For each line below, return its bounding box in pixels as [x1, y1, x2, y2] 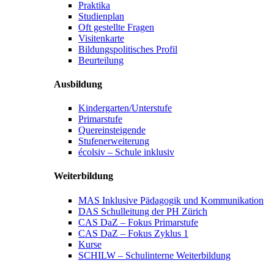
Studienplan [78, 10, 124, 21]
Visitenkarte [78, 32, 124, 43]
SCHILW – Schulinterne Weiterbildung [78, 250, 231, 261]
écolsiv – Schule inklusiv [78, 147, 174, 158]
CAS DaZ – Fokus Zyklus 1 [78, 228, 188, 239]
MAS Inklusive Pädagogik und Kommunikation [78, 194, 264, 206]
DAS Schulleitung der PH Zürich [78, 206, 207, 217]
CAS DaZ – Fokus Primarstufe [78, 217, 198, 228]
